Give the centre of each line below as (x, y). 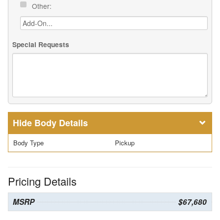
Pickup (125, 143)
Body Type (28, 143)
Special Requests (41, 45)
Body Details (61, 123)
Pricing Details (42, 181)
